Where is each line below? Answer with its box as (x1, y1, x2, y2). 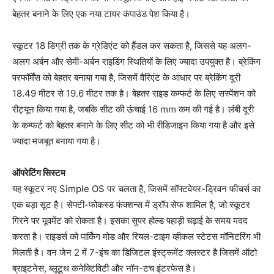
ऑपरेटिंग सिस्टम (12, 167, 65, 179)
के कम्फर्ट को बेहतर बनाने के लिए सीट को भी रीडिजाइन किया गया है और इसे (12, 119, 254, 131)
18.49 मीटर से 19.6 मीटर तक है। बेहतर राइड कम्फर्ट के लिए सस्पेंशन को (12, 87, 256, 100)
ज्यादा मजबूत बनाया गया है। (12, 135, 101, 147)
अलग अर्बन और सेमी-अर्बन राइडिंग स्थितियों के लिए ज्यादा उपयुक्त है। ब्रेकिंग (12, 56, 261, 68)
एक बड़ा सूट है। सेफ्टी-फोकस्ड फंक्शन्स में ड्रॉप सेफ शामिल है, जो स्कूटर (12, 199, 250, 211)
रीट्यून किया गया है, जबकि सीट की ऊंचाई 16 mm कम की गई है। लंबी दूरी (12, 103, 254, 116)
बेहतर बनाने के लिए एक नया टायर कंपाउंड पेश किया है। (12, 8, 190, 20)
